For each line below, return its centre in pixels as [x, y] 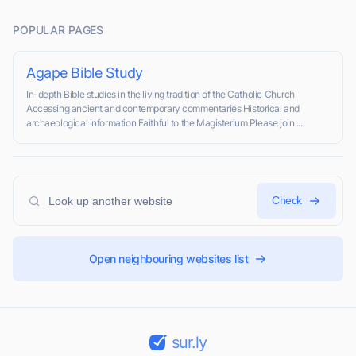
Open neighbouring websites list [168, 259]
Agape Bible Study [85, 73]
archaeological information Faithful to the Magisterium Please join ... [164, 123]
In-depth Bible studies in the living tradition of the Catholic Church [161, 95]
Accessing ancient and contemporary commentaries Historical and [163, 109]
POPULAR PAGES [58, 30]
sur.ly [189, 343]
